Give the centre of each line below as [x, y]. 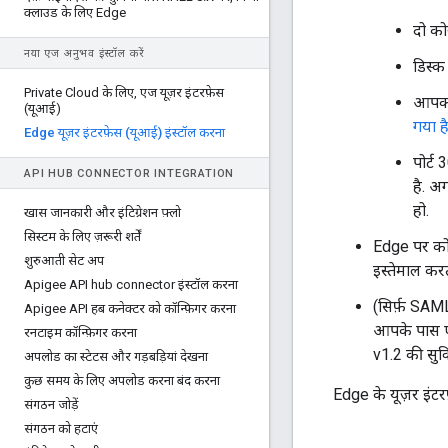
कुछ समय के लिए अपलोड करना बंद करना [122, 380]
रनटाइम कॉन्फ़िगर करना [80, 332]
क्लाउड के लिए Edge [75, 12]
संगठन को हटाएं [61, 428]
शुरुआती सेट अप [64, 260]
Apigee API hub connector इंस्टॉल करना [131, 284]
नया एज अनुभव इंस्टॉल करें [84, 53]
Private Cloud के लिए [79, 92]
